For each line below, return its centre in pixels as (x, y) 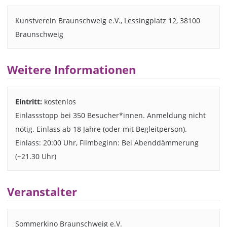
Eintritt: (28, 101)
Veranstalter (42, 192)
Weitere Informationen (72, 69)
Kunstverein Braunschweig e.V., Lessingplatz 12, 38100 (107, 20)
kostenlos (59, 101)
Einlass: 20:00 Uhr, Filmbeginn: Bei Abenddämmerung (107, 142)
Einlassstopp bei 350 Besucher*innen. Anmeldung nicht (110, 115)
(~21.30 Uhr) (35, 156)
